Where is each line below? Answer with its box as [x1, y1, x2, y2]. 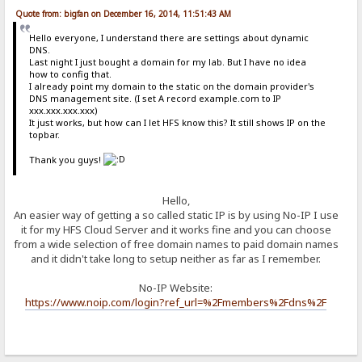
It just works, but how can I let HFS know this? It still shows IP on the [28, 116, 326, 129]
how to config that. [28, 68, 112, 81]
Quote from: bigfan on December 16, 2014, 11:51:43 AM [15, 7, 232, 19]
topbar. [28, 128, 60, 141]
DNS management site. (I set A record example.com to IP [28, 92, 281, 105]
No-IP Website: [139, 280, 213, 295]
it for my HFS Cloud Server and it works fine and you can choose [20, 221, 331, 237]
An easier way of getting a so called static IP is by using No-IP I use [13, 207, 339, 222]
